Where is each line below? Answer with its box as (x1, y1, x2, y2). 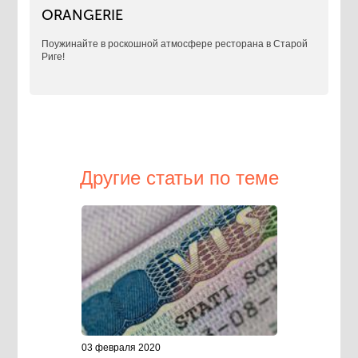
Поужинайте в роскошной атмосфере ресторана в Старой (42, 38, 308, 50)
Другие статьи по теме (79, 167, 279, 189)
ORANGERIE (42, 6, 124, 25)
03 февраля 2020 (81, 342, 161, 354)
